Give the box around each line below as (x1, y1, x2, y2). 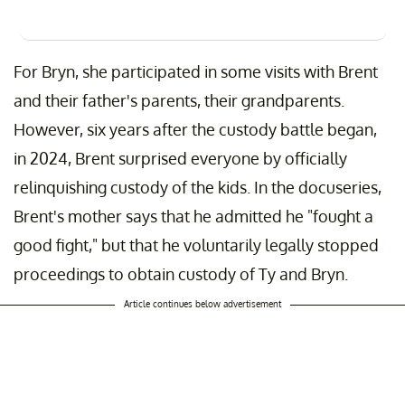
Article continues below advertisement (124, 298, 281, 310)
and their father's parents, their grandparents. (14, 90, 344, 111)
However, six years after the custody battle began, (14, 119, 377, 140)
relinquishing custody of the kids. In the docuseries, (14, 177, 381, 198)
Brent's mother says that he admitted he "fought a (14, 206, 373, 227)
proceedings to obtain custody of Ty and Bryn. (14, 264, 348, 285)
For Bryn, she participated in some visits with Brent (14, 61, 378, 82)
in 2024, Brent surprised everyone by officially (14, 148, 347, 169)
